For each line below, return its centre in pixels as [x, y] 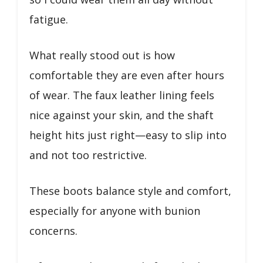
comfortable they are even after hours [127, 75]
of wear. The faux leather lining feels [122, 95]
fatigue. [49, 19]
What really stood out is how [102, 55]
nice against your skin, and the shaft [122, 115]
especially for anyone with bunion [115, 210]
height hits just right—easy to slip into [128, 135]
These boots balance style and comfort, [130, 190]
